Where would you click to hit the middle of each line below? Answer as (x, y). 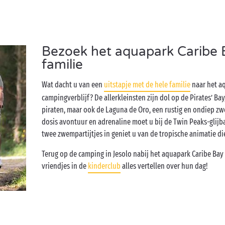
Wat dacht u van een (73, 85)
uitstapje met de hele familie (147, 85)
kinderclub (104, 166)
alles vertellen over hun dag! (164, 166)
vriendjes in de (65, 166)
